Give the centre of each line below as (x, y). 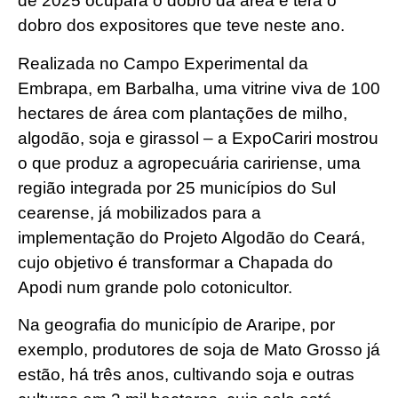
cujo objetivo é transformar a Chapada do (175, 262)
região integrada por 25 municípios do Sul (177, 187)
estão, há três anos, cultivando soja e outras (186, 374)
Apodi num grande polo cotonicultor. (155, 287)
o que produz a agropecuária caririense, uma (189, 163)
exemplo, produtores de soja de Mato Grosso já (199, 349)
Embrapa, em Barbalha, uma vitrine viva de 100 (199, 88)
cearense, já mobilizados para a (139, 212)
